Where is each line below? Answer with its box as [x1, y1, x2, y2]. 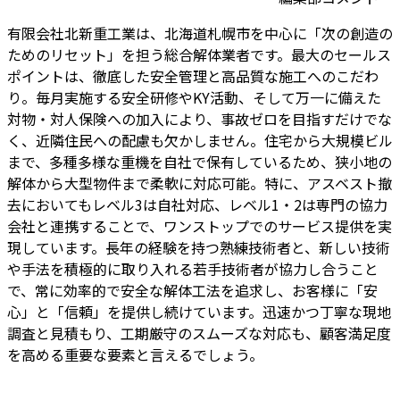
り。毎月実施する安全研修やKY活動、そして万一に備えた [7, 87, 381, 109]
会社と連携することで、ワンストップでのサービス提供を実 [7, 215, 392, 237]
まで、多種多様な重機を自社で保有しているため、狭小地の [7, 151, 392, 173]
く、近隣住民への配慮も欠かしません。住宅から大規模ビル [7, 129, 393, 152]
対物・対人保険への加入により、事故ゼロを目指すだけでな [7, 108, 392, 130]
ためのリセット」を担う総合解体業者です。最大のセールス [7, 44, 391, 66]
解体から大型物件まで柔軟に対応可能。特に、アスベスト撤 [7, 172, 392, 195]
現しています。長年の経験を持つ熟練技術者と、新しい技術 [7, 237, 390, 259]
